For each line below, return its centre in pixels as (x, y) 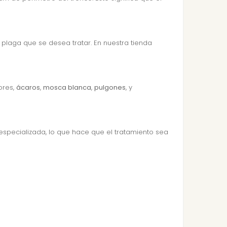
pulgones (110, 87)
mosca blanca (67, 87)
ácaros (28, 87)
